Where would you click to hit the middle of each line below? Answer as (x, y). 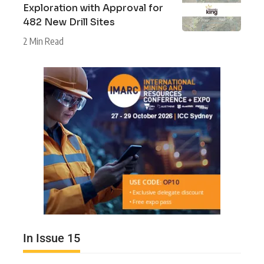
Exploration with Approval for (93, 8)
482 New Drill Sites (69, 22)
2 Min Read (43, 41)
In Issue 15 (52, 238)
